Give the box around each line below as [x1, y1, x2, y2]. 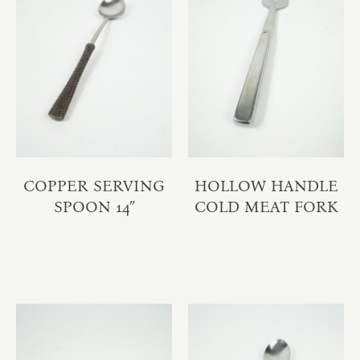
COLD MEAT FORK [194, 196, 338, 216]
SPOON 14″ [53, 196, 135, 216]
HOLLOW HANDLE [194, 175, 338, 195]
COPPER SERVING [23, 175, 165, 195]
